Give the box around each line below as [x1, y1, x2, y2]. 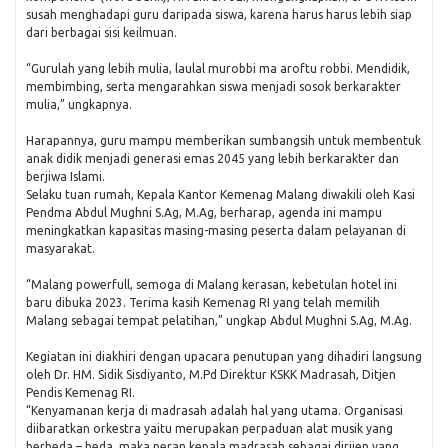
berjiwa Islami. [26, 170, 105, 183]
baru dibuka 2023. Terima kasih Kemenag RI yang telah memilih [26, 296, 380, 309]
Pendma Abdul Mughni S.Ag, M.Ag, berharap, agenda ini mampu [26, 206, 382, 219]
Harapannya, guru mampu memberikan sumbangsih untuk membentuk [26, 134, 421, 147]
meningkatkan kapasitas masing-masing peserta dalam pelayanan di [26, 224, 406, 237]
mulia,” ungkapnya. [26, 98, 132, 111]
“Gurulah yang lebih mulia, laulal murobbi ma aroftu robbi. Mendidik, [26, 62, 410, 75]
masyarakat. [26, 242, 95, 255]
